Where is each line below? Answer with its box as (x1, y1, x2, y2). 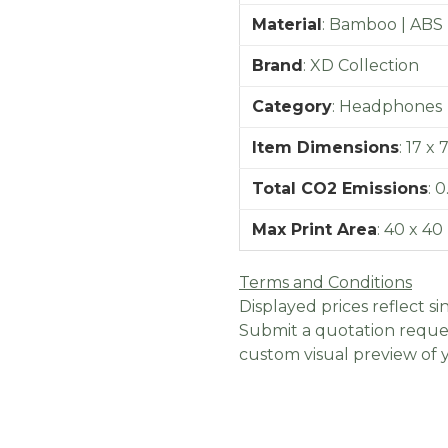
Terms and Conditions (239, 273, 412, 292)
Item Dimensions (252, 138, 399, 157)
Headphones (339, 97, 442, 116)
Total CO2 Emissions (252, 179, 428, 198)
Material (252, 15, 322, 34)
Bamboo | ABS (329, 15, 443, 34)
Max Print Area (252, 220, 377, 239)
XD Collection (310, 56, 419, 75)
